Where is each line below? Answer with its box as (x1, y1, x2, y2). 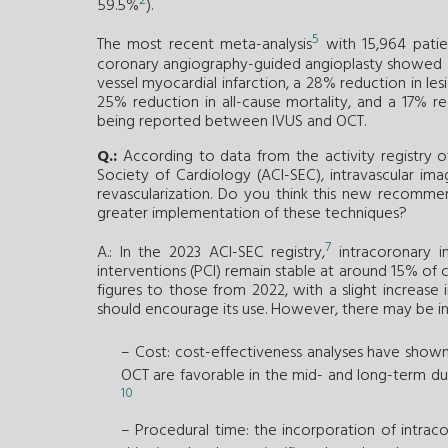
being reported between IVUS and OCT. (97, 108, 366, 135)
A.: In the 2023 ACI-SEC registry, (97, 240, 326, 267)
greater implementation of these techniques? (97, 200, 407, 227)
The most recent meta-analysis (97, 32, 313, 59)
